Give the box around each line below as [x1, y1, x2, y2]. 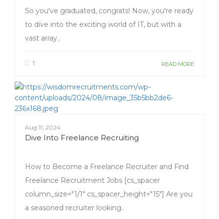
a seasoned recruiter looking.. [25, 203, 124, 213]
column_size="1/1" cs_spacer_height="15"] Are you [25, 190, 193, 199]
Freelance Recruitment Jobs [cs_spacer [25, 176, 160, 185]
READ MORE [161, 61, 194, 68]
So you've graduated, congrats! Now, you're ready [25, 6, 194, 16]
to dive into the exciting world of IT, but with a [25, 20, 181, 29]
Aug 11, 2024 [25, 124, 61, 131]
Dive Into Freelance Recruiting [25, 133, 139, 143]
